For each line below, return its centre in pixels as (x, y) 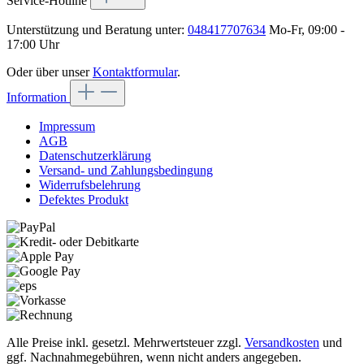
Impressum (67, 127)
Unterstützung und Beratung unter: (97, 30)
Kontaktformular (135, 72)
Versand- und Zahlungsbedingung (126, 171)
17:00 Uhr (33, 45)
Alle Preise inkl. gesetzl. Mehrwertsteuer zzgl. (126, 343)
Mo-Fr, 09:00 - (305, 30)
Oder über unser (50, 72)
